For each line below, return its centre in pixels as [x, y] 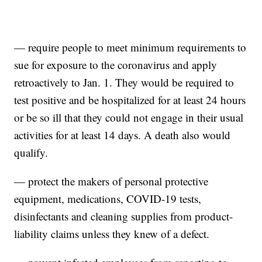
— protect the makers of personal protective [111, 181]
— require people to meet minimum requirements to [130, 47]
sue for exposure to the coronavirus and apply [116, 65]
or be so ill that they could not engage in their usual [129, 118]
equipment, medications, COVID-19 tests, [108, 199]
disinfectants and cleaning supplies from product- [124, 216]
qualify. [31, 153]
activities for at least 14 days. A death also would [123, 135]
